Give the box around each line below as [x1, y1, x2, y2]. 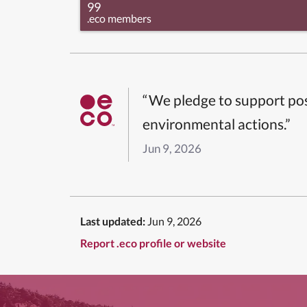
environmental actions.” [143, 115, 291, 132]
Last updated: [80, 214, 145, 228]
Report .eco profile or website [80, 236, 226, 249]
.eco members [87, 12, 151, 25]
